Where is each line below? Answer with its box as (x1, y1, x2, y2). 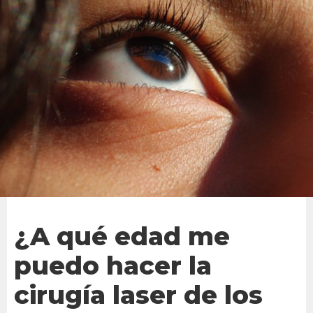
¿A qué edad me (14, 221, 230, 252)
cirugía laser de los (14, 279, 263, 311)
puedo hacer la (14, 250, 212, 282)
